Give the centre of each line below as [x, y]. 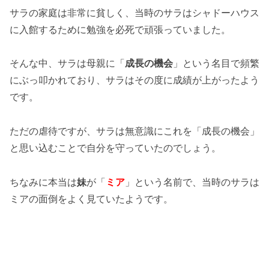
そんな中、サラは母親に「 [67, 63]
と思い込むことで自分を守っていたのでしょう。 [115, 148]
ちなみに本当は [43, 182]
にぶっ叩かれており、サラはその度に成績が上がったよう [134, 80]
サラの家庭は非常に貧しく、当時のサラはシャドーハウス [134, 12]
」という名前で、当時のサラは [192, 182]
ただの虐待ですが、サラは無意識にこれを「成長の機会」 [134, 131]
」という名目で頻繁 [216, 63]
